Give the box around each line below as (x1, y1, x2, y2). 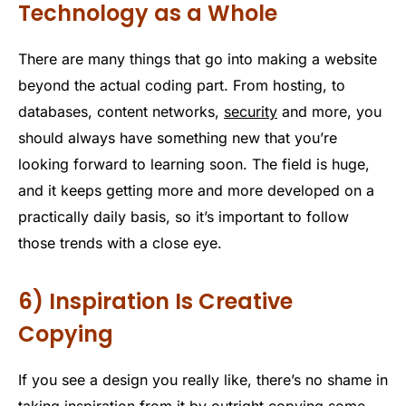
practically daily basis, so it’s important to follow (18, 208, 349, 227)
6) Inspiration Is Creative (18, 286, 293, 317)
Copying (18, 319, 113, 350)
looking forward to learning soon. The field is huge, (18, 155, 370, 174)
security (224, 102, 277, 121)
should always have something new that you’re (18, 129, 337, 148)
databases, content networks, (18, 102, 224, 121)
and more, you (277, 102, 382, 121)
